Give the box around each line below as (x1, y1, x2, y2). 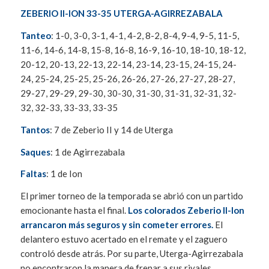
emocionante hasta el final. (20, 205, 128, 216)
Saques (20, 146, 50, 157)
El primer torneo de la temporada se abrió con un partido (20, 190, 243, 202)
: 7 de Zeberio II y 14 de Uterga (49, 124, 173, 135)
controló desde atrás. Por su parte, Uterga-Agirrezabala (20, 248, 243, 259)
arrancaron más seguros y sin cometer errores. (20, 219, 215, 231)
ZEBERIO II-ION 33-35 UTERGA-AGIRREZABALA (20, 8, 223, 19)
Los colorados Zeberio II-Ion (127, 205, 244, 216)
